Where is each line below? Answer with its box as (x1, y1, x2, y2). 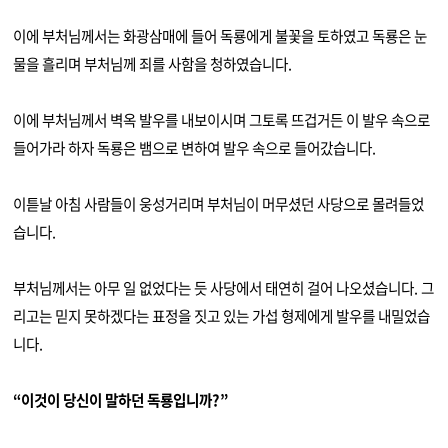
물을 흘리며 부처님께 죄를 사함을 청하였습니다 (13, 52, 289, 75)
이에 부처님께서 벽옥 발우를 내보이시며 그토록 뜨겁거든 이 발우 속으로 (13, 108, 431, 131)
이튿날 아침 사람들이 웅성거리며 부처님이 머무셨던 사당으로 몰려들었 (13, 192, 425, 215)
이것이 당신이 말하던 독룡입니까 (21, 388, 213, 411)
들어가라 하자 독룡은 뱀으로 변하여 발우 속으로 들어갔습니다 (13, 136, 373, 159)
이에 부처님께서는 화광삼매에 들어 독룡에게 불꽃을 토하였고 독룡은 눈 (13, 24, 428, 47)
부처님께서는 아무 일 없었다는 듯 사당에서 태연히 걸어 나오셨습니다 (13, 276, 415, 299)
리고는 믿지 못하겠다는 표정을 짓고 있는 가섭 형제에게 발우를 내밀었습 (13, 304, 431, 327)
